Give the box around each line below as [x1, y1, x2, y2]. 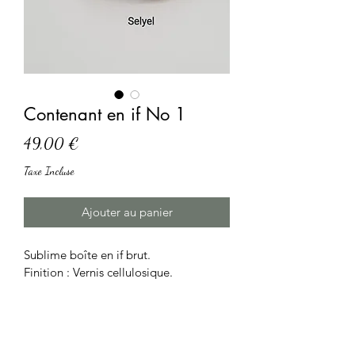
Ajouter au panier [81, 204, 173, 219]
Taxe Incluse [24, 163, 74, 177]
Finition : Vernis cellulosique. [24, 264, 173, 280]
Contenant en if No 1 [24, 102, 186, 125]
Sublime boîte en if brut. [24, 246, 151, 262]
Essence [24, 315, 60, 334]
